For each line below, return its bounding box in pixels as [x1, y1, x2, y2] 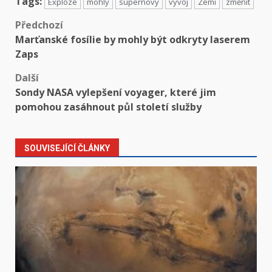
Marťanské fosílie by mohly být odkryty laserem [15, 33, 250, 47]
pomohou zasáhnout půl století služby [15, 100, 202, 114]
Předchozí [15, 18, 63, 32]
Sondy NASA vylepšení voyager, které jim [15, 86, 216, 100]
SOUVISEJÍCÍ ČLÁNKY [24, 143, 110, 154]
